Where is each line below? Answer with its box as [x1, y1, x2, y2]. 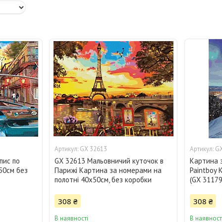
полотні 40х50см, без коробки [55, 175, 152, 185]
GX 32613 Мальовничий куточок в [55, 156, 164, 166]
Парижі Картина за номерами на [55, 166, 162, 175]
